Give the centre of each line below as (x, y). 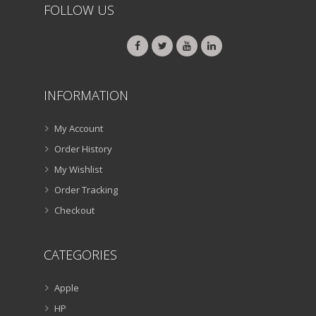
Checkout (74, 210)
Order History (83, 148)
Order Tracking (86, 189)
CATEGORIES (80, 254)
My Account (79, 128)
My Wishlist (78, 169)
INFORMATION (86, 95)
